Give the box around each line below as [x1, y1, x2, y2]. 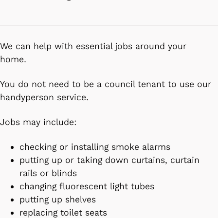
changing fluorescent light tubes [19, 181, 157, 192]
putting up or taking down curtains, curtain [19, 154, 200, 165]
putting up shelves [19, 194, 99, 205]
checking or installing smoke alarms [19, 141, 176, 152]
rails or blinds [19, 167, 80, 179]
